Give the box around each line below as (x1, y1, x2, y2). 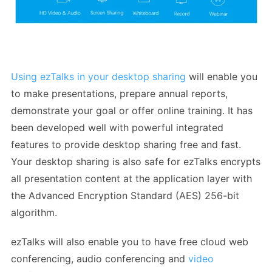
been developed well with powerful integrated (11, 121, 223, 134)
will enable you (186, 70, 257, 83)
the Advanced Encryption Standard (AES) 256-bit (11, 189, 239, 202)
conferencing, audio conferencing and (11, 252, 188, 265)
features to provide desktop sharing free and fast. (11, 138, 241, 151)
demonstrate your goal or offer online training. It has (11, 104, 253, 117)
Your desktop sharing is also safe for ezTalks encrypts (11, 155, 260, 168)
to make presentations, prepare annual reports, (11, 87, 228, 100)
